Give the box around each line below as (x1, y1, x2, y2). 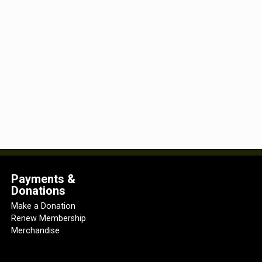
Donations (11, 183, 65, 198)
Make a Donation (11, 201, 75, 211)
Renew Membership (11, 213, 86, 223)
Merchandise (11, 225, 60, 236)
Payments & (11, 171, 75, 186)
